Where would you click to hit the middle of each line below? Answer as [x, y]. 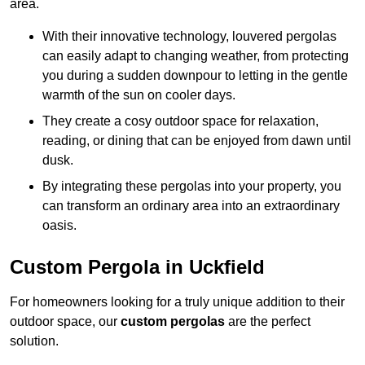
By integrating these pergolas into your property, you [192, 187]
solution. [34, 341]
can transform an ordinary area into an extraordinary [191, 206]
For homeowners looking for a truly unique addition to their [177, 302]
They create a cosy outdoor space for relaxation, [180, 121]
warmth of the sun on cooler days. [139, 95]
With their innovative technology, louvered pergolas [189, 37]
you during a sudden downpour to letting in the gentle [195, 76]
